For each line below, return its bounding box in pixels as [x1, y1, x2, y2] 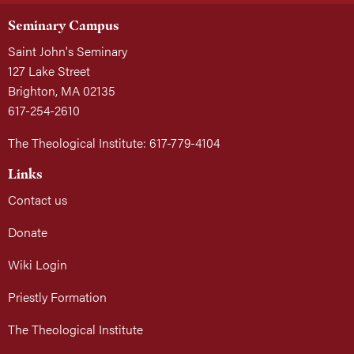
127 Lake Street [8, 62, 90, 81]
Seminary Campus [8, 17, 119, 35]
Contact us [8, 190, 67, 209]
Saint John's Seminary [8, 42, 127, 61]
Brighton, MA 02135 [8, 81, 115, 100]
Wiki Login [8, 255, 67, 274]
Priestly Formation [8, 288, 107, 307]
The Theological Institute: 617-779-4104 [8, 134, 220, 153]
